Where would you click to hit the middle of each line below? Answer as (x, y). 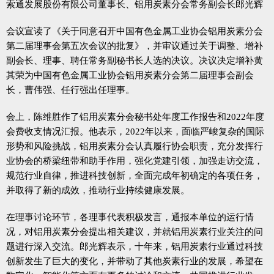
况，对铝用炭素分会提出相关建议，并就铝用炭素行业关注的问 (135, 231)
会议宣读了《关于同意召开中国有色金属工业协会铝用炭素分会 (135, 31)
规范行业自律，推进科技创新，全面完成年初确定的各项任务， (135, 175)
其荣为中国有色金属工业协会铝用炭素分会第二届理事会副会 (130, 75)
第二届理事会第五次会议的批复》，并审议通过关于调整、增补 (135, 46)
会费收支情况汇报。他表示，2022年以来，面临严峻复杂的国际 (135, 131)
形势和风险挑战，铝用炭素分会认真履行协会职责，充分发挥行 (135, 146)
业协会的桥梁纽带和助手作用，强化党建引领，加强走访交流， (135, 161)
